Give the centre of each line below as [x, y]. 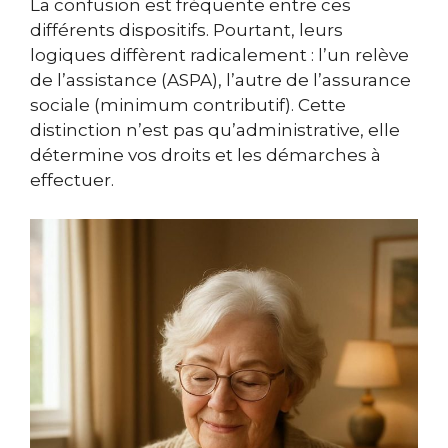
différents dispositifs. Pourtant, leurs [186, 30]
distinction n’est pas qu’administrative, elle [215, 130]
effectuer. [72, 180]
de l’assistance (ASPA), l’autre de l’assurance [220, 80]
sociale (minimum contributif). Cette [188, 105]
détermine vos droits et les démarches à [205, 155]
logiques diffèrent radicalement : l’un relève [219, 55]
